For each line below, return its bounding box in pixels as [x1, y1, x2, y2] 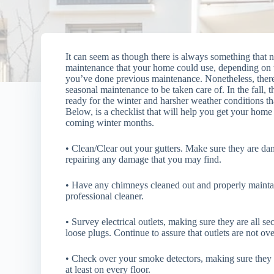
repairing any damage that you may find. [65, 154, 222, 165]
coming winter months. [65, 117, 155, 128]
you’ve [65, 73, 95, 84]
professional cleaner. [65, 191, 144, 201]
